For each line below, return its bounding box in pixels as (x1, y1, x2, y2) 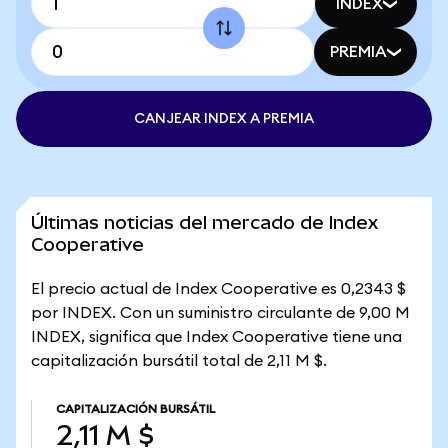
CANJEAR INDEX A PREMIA (134, 112, 314, 126)
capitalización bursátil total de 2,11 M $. (31, 353, 327, 369)
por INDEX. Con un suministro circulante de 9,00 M (31, 305, 410, 321)
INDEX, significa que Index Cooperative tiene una (31, 329, 402, 345)
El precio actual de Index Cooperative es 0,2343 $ (31, 281, 406, 297)
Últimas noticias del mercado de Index (31, 212, 378, 233)
